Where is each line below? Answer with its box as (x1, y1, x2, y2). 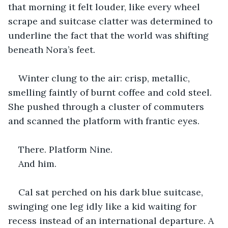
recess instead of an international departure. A (8, 214, 216, 226)
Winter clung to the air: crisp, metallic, (18, 72, 192, 84)
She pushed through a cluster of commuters (8, 100, 207, 112)
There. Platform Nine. (18, 143, 112, 155)
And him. (18, 157, 56, 169)
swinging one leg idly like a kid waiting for (8, 200, 199, 212)
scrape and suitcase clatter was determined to (8, 15, 215, 27)
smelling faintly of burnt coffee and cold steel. (8, 86, 214, 98)
